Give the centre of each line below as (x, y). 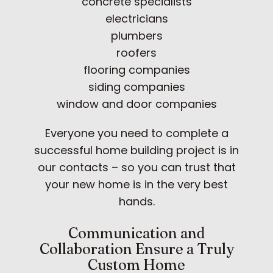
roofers (136, 52)
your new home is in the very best (136, 184)
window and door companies (136, 104)
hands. (136, 201)
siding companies (136, 87)
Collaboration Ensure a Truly (136, 249)
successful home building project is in (136, 150)
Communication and (136, 233)
